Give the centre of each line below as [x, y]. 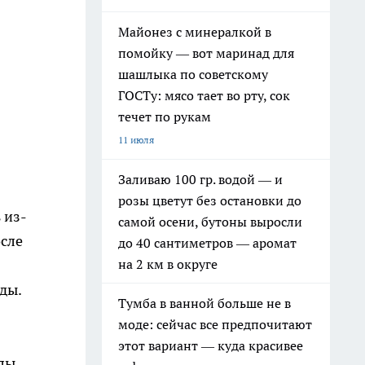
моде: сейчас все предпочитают [215, 324]
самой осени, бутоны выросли [210, 222]
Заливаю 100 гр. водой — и [200, 179]
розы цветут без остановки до [210, 200]
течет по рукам [165, 117]
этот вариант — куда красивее [211, 345]
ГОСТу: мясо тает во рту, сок [204, 95]
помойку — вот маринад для [206, 53]
